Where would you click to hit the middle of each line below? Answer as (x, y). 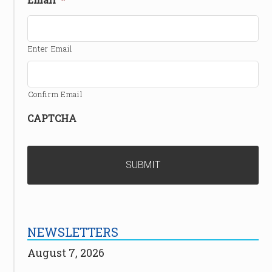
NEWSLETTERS (73, 232)
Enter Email (50, 49)
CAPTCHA (52, 118)
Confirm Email (55, 94)
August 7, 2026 (66, 253)
